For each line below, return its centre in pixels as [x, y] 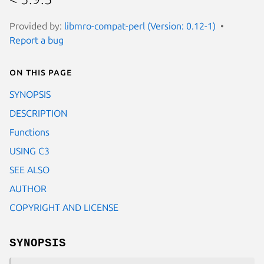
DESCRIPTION [38, 113]
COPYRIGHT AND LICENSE [64, 207]
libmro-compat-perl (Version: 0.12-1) [140, 26]
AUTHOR [28, 188]
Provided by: [37, 26]
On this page [41, 72]
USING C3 [29, 151]
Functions [29, 132]
